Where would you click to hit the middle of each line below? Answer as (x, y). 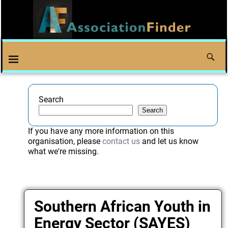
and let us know (169, 141)
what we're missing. (63, 152)
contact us (121, 141)
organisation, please (65, 141)
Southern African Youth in (123, 206)
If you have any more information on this (101, 131)
